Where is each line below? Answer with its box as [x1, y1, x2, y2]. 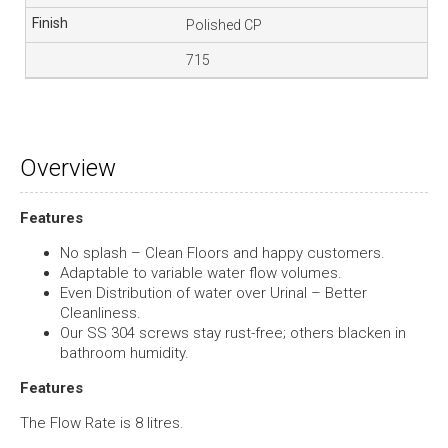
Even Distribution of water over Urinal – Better [60, 284, 367, 303]
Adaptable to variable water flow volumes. [60, 264, 342, 283]
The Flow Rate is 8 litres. [20, 414, 184, 433]
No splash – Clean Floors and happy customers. [60, 244, 385, 263]
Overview [20, 154, 116, 183]
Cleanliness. [60, 304, 141, 323]
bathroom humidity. [60, 344, 189, 363]
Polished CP [186, 17, 263, 34]
